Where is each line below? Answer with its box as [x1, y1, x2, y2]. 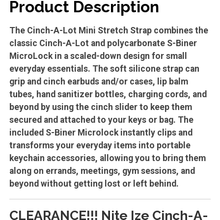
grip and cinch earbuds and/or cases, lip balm [9, 77, 188, 87]
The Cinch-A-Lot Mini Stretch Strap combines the [9, 26, 208, 36]
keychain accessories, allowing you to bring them [9, 153, 206, 164]
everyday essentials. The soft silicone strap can [9, 64, 199, 74]
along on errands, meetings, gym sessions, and [9, 166, 195, 176]
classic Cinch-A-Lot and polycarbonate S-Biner [9, 38, 197, 49]
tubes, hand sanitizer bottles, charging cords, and [9, 89, 207, 100]
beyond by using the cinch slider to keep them [9, 102, 192, 112]
